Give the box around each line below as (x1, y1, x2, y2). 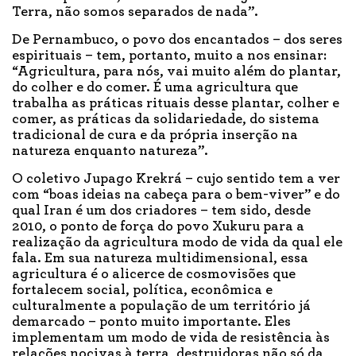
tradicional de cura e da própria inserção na (12, 128, 298, 143)
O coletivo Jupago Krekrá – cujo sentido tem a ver (12, 172, 340, 187)
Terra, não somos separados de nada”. (12, 5, 261, 20)
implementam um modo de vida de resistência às (12, 331, 330, 346)
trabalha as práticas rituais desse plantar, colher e (12, 96, 339, 111)
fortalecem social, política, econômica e (12, 283, 273, 298)
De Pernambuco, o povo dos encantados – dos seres (12, 33, 342, 48)
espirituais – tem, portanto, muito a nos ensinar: (12, 48, 327, 64)
